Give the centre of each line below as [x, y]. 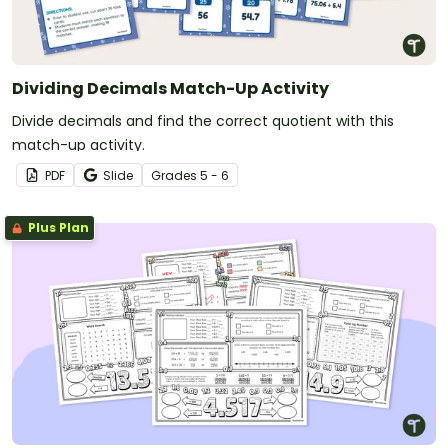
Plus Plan [57, 227]
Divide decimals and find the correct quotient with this [203, 120]
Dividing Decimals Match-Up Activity [170, 88]
